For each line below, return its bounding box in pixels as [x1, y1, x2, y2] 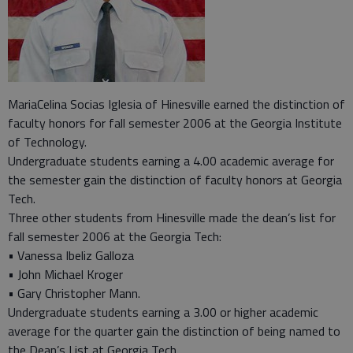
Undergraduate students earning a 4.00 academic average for [8, 150, 334, 170]
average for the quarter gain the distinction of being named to [8, 321, 340, 340]
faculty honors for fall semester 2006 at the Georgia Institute [8, 113, 342, 132]
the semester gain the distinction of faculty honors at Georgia [8, 169, 342, 189]
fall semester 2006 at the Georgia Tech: [8, 226, 221, 246]
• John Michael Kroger [8, 264, 123, 284]
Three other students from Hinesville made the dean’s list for [8, 207, 336, 227]
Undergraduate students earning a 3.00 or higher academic [8, 302, 318, 321]
